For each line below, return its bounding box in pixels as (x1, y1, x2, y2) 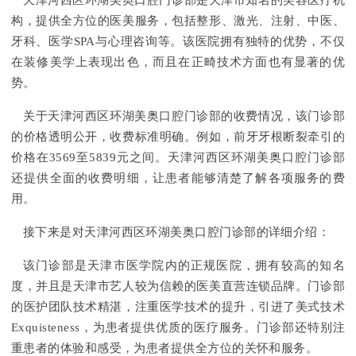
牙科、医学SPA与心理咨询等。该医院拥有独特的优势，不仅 (11, 35, 345, 48)
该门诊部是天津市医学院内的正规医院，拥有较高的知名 (23, 259, 345, 273)
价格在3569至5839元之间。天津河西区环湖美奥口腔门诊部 (11, 151, 345, 164)
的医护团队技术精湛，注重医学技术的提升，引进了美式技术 (11, 300, 345, 314)
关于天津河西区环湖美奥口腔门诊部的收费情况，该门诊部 (23, 110, 345, 123)
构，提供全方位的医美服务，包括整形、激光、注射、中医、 (11, 14, 345, 28)
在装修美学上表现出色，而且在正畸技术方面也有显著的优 (11, 56, 345, 69)
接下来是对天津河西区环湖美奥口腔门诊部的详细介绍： (23, 226, 331, 239)
